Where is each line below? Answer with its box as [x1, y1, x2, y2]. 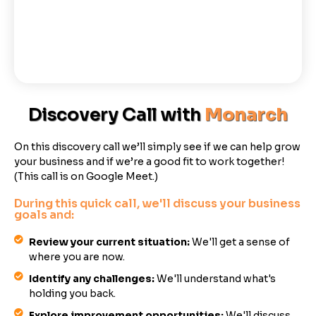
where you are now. [29, 250, 126, 263]
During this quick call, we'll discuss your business [14, 195, 300, 211]
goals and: [14, 207, 74, 222]
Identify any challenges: [29, 272, 155, 285]
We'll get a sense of [190, 235, 291, 248]
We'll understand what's [154, 272, 276, 285]
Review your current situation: [29, 235, 190, 248]
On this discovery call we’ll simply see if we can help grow [14, 140, 300, 153]
